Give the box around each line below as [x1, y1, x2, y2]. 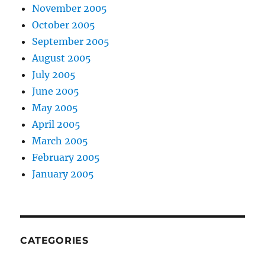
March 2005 [32, 135, 89, 147]
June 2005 [32, 85, 80, 98]
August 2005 [32, 52, 92, 64]
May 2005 [32, 102, 79, 114]
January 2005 [32, 168, 95, 180]
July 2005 [32, 69, 76, 81]
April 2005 [32, 118, 81, 131]
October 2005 [32, 19, 96, 31]
